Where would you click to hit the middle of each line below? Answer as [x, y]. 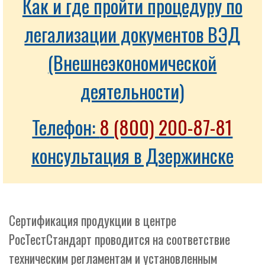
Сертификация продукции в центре [93, 220]
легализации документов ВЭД [132, 34]
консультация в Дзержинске [132, 155]
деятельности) [132, 91]
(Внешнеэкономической [132, 62]
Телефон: [66, 127]
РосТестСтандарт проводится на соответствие [119, 239]
